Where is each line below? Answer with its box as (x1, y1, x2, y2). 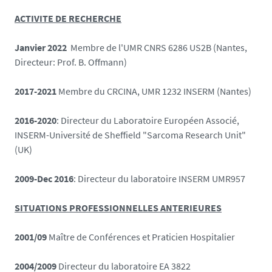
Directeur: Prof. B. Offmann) (15, 55, 127, 68)
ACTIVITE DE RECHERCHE (15, 12, 121, 24)
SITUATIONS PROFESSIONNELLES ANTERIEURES (15, 201, 222, 214)
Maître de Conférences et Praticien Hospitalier (49, 230, 235, 243)
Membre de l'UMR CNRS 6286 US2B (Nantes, (67, 41, 247, 53)
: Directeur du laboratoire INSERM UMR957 (73, 172, 245, 185)
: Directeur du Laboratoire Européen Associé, (56, 114, 239, 126)
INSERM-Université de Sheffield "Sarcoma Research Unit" (15, 128, 246, 141)
